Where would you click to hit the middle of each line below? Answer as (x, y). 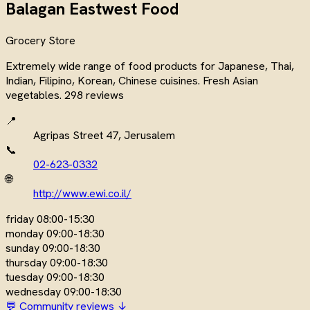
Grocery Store (40, 40)
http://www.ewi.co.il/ (82, 193)
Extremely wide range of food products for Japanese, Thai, (150, 66)
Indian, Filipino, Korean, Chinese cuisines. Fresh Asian (132, 80)
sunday (22, 248)
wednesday (33, 291)
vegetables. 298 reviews (65, 95)
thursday (26, 262)
